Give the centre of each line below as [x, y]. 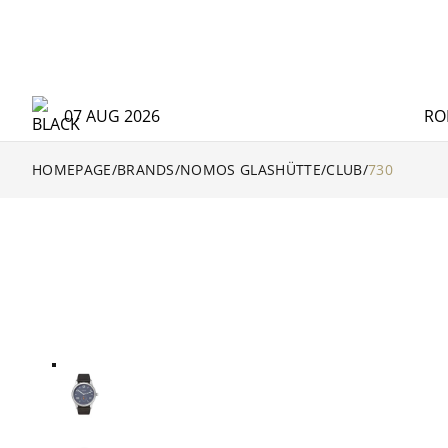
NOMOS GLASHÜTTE [250, 169]
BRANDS [145, 169]
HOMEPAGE [72, 169]
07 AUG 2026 [112, 116]
